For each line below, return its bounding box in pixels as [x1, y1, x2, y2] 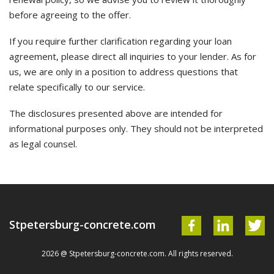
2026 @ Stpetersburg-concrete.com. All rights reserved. [41, 248, 233, 259]
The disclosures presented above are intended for [9, 107, 223, 119]
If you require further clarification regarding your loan [9, 35, 232, 47]
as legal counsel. [9, 138, 77, 150]
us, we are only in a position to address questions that [9, 65, 238, 78]
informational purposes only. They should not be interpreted [9, 122, 263, 135]
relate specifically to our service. [9, 81, 145, 93]
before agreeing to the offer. [9, 9, 131, 21]
